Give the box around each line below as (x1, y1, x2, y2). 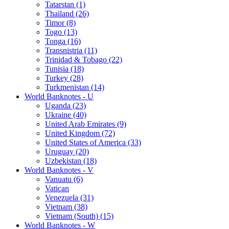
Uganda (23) (45, 101, 86, 110)
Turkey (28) (45, 73, 83, 82)
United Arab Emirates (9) (45, 119, 126, 128)
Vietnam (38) (45, 202, 87, 211)
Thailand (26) (45, 9, 89, 18)
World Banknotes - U (25, 91, 94, 101)
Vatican (45, 184, 69, 193)
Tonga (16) (45, 36, 81, 45)
